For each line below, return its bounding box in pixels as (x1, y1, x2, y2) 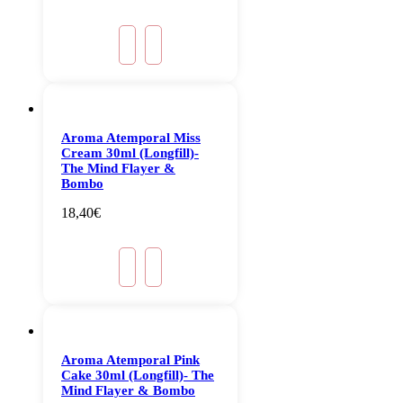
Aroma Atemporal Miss (61, 130, 201, 146)
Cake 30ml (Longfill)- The (61, 368, 214, 383)
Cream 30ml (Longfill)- (61, 146, 199, 161)
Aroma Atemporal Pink (61, 353, 200, 368)
